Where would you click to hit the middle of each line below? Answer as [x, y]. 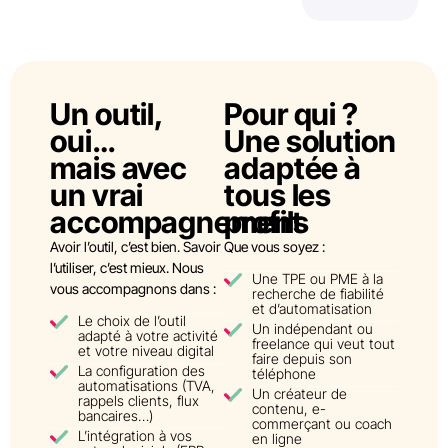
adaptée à [293, 167]
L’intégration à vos [134, 435]
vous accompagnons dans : [133, 288]
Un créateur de [299, 393]
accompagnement [176, 221]
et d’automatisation [311, 308]
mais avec [119, 167]
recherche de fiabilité [317, 293]
